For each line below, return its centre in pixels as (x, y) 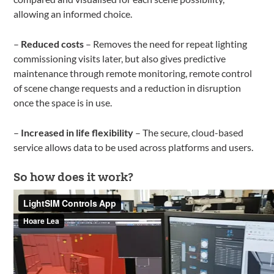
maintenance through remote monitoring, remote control (133, 73)
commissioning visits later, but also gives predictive (120, 58)
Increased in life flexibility (77, 132)
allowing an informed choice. (73, 13)
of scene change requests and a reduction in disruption (128, 87)
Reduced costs (53, 43)
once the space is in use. (63, 102)
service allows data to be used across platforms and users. (134, 147)
